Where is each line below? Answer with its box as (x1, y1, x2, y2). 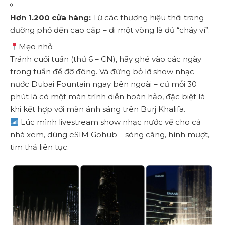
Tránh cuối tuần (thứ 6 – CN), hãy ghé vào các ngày (10, 54, 201, 64)
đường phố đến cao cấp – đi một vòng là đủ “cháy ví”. (10, 25, 210, 35)
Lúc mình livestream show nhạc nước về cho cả (19, 117, 201, 127)
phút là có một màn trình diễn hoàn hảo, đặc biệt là (10, 92, 205, 102)
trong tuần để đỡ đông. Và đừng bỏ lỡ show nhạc (10, 67, 194, 77)
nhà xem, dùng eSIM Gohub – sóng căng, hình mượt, (10, 130, 209, 140)
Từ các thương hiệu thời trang (91, 12, 204, 22)
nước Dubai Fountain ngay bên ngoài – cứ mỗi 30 (10, 79, 197, 89)
